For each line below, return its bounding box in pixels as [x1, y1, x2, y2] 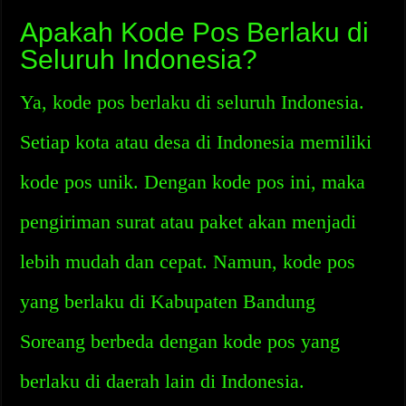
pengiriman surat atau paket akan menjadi [20, 210, 357, 233]
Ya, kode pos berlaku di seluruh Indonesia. [20, 91, 365, 113]
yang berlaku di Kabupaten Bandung [20, 290, 316, 313]
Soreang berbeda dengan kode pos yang [20, 330, 341, 353]
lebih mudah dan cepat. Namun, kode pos [20, 250, 356, 273]
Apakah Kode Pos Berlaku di [20, 17, 370, 47]
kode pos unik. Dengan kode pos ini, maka [20, 170, 366, 193]
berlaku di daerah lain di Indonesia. [20, 370, 305, 392]
